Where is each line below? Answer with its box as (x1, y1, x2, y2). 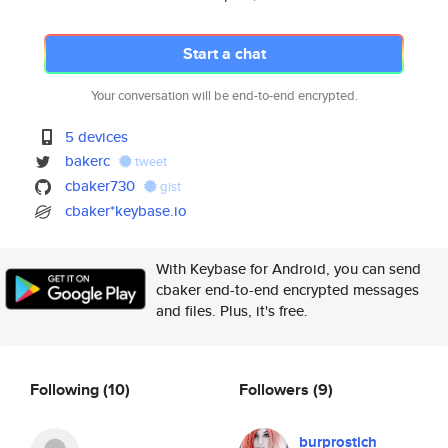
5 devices (65, 126, 129, 147)
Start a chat (182, 42, 266, 65)
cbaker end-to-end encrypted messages (156, 279, 419, 300)
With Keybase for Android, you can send (156, 258, 421, 279)
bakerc (65, 150, 111, 171)
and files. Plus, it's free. (156, 300, 308, 321)
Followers (239, 377, 313, 401)
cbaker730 (65, 175, 136, 196)
